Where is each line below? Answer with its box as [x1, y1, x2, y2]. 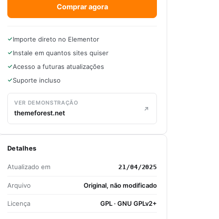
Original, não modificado [84, 181, 157, 189]
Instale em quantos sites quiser [13, 49, 109, 57]
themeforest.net [14, 109, 65, 117]
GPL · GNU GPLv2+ [100, 199, 157, 207]
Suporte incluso [13, 76, 61, 84]
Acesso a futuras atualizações [13, 63, 104, 70]
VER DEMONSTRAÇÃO [14, 99, 79, 106]
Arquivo [7, 181, 31, 189]
